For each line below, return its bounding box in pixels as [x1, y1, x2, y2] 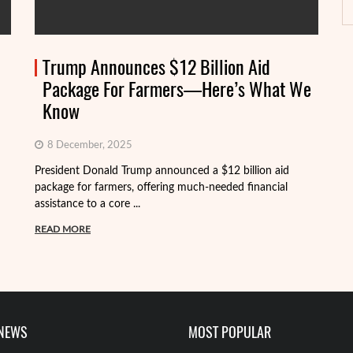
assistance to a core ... [35, 199, 140, 210]
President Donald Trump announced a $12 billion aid [35, 165, 289, 177]
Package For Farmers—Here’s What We [43, 76, 311, 102]
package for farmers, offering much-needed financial [35, 182, 288, 194]
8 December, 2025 [45, 140, 132, 151]
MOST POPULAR [188, 322, 271, 343]
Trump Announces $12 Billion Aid [43, 54, 270, 80]
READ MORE [35, 225, 91, 235]
